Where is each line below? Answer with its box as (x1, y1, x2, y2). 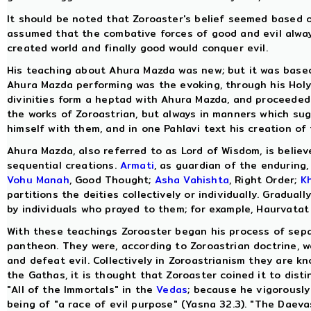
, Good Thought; (69, 172, 155, 187)
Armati (119, 158, 154, 173)
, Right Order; (228, 172, 301, 187)
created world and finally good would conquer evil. (7, 40, 268, 56)
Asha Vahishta (154, 172, 229, 187)
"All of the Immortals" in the (7, 282, 157, 297)
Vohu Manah (7, 172, 69, 187)
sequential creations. (7, 158, 120, 173)
